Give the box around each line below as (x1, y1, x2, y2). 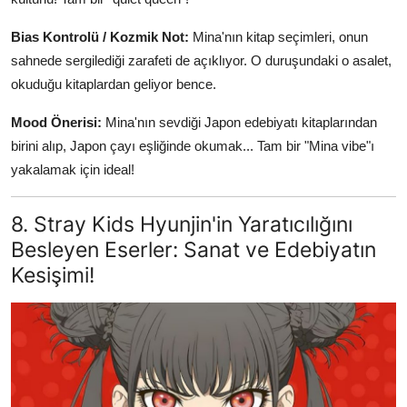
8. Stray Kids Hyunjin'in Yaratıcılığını (11, 211, 352, 238)
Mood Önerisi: (11, 114, 102, 131)
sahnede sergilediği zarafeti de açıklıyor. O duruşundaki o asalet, (11, 53, 392, 69)
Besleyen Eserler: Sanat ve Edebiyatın (11, 236, 376, 263)
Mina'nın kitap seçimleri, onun (189, 29, 368, 45)
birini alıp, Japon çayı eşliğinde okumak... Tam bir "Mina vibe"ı (11, 138, 374, 154)
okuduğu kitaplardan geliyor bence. (11, 76, 216, 93)
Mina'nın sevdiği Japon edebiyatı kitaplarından (102, 114, 377, 131)
